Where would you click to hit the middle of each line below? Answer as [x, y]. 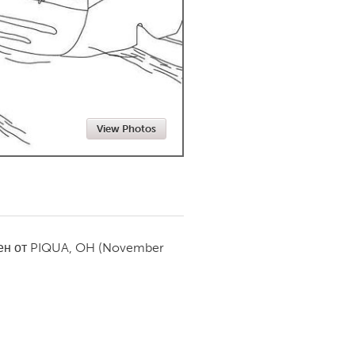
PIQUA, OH [63, 248]
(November [131, 248]
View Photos [126, 129]
